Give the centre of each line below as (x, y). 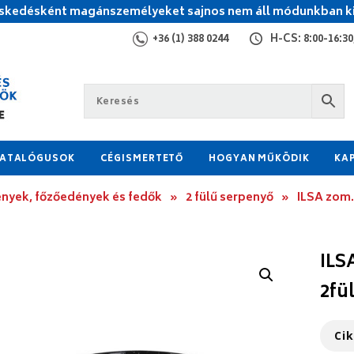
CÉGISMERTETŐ (142, 159)
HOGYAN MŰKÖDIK (259, 159)
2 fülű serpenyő (230, 198)
